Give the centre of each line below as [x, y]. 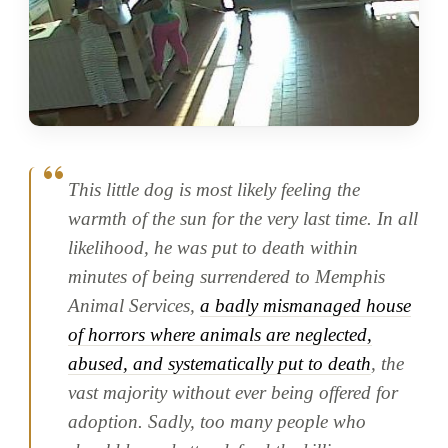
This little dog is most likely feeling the [214, 189]
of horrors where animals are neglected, [220, 334]
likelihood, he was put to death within [213, 247]
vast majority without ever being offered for [233, 392]
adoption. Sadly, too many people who [217, 421]
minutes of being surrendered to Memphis [227, 276]
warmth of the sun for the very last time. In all [243, 218]
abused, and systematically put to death [220, 363]
